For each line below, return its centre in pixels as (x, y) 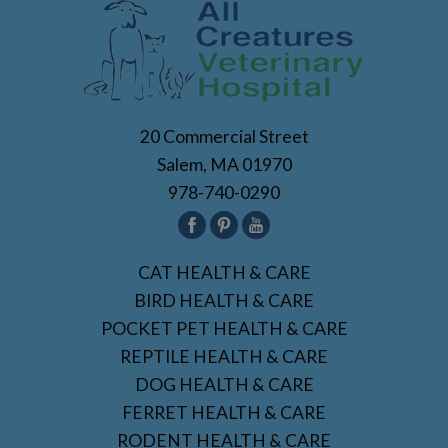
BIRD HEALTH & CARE (224, 301)
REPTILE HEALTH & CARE (224, 357)
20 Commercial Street (224, 137)
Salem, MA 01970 (224, 165)
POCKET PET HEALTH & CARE (224, 329)
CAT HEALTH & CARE (224, 273)
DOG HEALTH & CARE (224, 385)
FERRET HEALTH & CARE (224, 413)
